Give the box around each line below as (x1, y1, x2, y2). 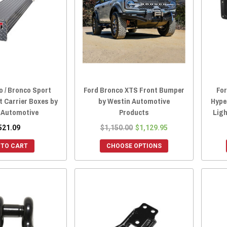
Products (119, 107, 149, 118)
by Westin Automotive (98, 96, 170, 107)
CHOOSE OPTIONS (106, 142, 162, 150)
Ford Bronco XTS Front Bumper (83, 85, 184, 96)
